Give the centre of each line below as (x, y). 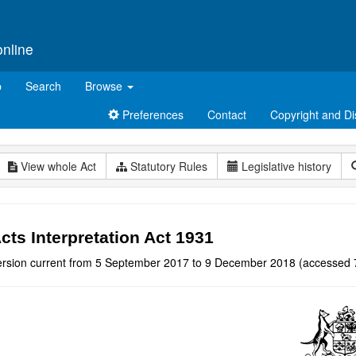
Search (43, 86)
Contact (227, 114)
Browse (105, 86)
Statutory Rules (167, 166)
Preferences (151, 114)
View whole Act (57, 166)
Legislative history (286, 166)
